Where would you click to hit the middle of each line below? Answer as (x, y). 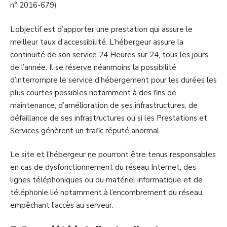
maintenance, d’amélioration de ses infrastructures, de (104, 105)
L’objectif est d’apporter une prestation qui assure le (101, 29)
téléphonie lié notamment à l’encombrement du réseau (106, 193)
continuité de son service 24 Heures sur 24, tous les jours (109, 54)
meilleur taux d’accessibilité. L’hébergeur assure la (97, 42)
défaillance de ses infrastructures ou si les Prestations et (109, 118)
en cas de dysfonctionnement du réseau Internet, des (103, 167)
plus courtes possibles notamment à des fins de (93, 92)
